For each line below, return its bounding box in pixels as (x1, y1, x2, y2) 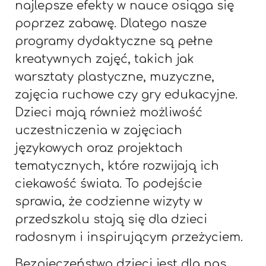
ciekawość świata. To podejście (15, 176, 202, 191)
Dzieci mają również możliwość (15, 105, 202, 119)
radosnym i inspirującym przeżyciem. (15, 230, 243, 244)
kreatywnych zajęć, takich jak (15, 52, 194, 66)
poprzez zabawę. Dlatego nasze (15, 16, 207, 30)
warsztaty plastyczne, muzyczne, (15, 69, 214, 84)
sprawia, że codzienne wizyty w (15, 194, 202, 208)
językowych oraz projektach (15, 141, 183, 155)
